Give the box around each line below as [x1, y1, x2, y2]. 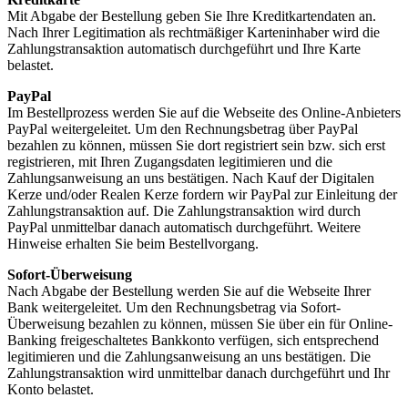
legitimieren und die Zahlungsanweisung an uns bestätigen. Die [7, 348, 371, 364]
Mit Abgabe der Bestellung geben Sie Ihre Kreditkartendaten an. [7, 7, 376, 24]
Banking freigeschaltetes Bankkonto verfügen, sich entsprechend [7, 331, 379, 348]
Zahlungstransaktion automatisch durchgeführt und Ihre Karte [7, 40, 361, 56]
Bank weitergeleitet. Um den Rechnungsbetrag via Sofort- [7, 299, 341, 315]
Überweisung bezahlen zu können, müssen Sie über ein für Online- [7, 315, 393, 331]
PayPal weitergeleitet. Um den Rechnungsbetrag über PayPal [7, 120, 358, 137]
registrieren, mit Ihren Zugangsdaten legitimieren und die [7, 153, 332, 169]
